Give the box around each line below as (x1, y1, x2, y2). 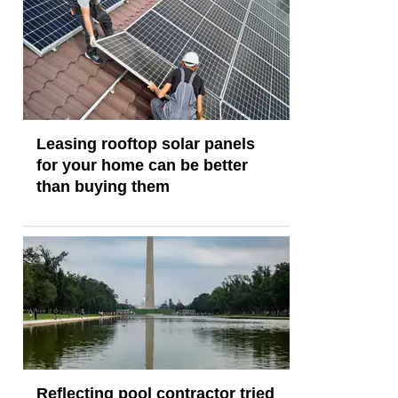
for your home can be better (36, 155, 248, 174)
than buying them (36, 177, 170, 195)
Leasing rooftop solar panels (36, 134, 255, 153)
